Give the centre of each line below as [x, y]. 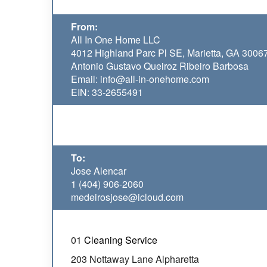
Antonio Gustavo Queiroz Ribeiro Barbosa [160, 66]
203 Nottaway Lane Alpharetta [135, 259]
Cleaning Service [122, 240]
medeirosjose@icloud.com [127, 197]
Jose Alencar [99, 171]
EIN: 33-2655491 [107, 92]
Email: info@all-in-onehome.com [140, 79]
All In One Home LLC [116, 40]
